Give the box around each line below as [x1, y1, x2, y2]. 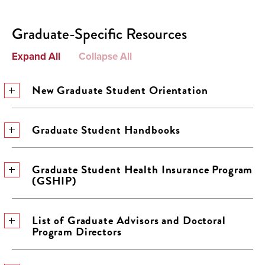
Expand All [12, 49, 60, 63]
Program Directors [32, 223, 122, 240]
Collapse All [78, 49, 132, 63]
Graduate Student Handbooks [32, 121, 180, 138]
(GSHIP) [32, 172, 77, 189]
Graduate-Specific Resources [12, 23, 187, 45]
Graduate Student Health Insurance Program [32, 161, 253, 178]
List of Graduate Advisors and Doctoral [32, 212, 226, 229]
